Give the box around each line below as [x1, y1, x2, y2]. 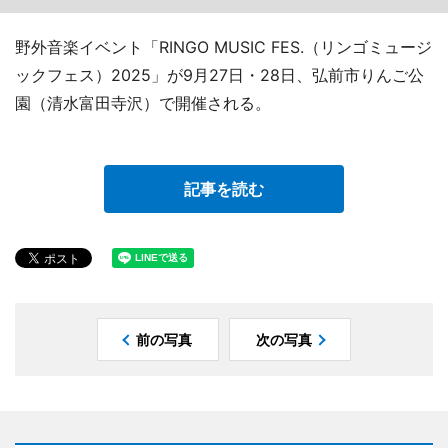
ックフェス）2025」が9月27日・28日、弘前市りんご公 [15, 64, 424, 85]
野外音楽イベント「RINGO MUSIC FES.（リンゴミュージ [15, 36, 432, 57]
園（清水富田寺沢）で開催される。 [15, 92, 271, 113]
